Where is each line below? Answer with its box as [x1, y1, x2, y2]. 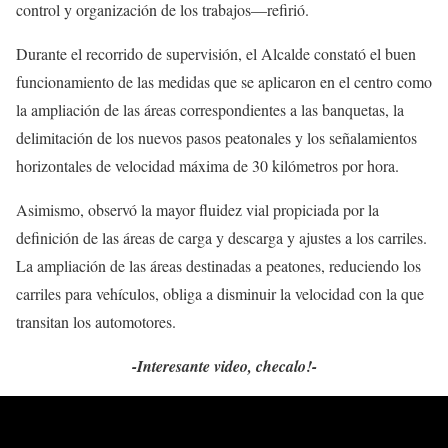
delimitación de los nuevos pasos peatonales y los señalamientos [16, 127, 417, 149]
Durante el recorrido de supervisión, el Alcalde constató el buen [16, 43, 416, 65]
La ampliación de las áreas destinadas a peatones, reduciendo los [16, 255, 421, 277]
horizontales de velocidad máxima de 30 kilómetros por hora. [16, 155, 399, 177]
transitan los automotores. [16, 311, 176, 333]
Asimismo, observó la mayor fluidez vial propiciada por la [16, 199, 379, 221]
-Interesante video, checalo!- [131, 355, 317, 378]
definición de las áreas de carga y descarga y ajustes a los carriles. [16, 227, 427, 249]
